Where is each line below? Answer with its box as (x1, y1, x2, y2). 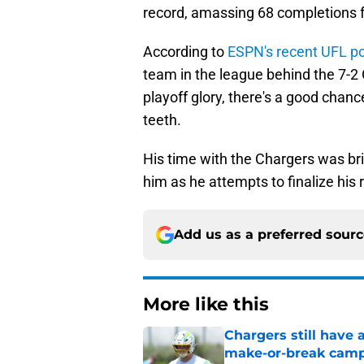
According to (143, 43, 224, 61)
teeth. (143, 111, 181, 129)
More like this (143, 293, 269, 316)
